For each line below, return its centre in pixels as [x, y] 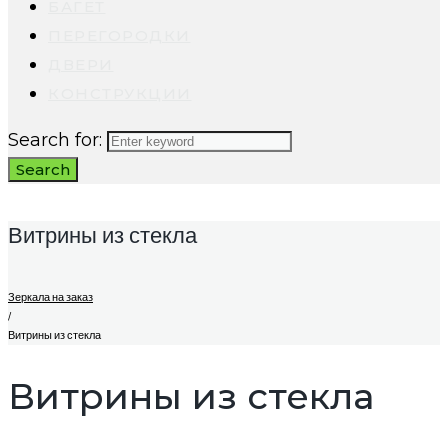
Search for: [55, 140]
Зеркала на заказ [50, 297]
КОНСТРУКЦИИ [120, 93]
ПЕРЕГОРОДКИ [119, 35]
